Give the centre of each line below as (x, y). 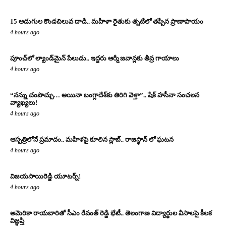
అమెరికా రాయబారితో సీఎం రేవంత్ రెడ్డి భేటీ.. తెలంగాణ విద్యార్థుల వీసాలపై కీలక (111, 213)
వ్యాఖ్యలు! (24, 103)
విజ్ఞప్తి (17, 221)
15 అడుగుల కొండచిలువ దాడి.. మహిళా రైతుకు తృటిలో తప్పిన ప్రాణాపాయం (107, 22)
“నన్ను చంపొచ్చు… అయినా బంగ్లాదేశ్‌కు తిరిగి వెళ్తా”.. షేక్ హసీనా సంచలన (105, 95)
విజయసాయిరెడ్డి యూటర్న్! (45, 177)
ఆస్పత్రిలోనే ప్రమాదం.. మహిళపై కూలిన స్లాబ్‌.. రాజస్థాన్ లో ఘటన (92, 140)
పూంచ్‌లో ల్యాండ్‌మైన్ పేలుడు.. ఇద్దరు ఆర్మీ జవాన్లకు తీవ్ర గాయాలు (95, 59)
